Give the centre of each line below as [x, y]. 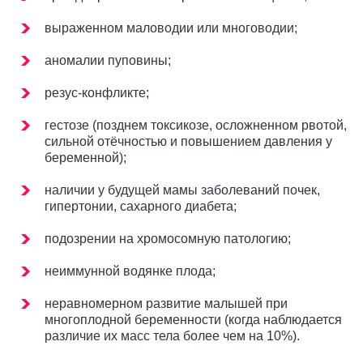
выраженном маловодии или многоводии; [171, 28]
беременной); [85, 158]
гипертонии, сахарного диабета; [141, 207]
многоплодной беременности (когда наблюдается [193, 320]
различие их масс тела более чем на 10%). [172, 336]
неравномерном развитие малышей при [166, 304]
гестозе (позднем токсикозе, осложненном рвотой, [196, 126]
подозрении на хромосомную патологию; [168, 239]
